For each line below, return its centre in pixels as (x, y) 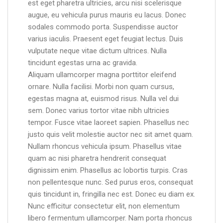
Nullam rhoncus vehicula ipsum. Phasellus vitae (105, 147)
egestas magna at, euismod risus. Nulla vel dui (103, 99)
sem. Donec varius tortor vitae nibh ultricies (99, 111)
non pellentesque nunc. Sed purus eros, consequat (111, 182)
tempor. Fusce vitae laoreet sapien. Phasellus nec (109, 123)
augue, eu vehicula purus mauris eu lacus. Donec (107, 15)
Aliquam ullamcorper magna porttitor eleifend (102, 75)
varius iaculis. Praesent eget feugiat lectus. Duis (106, 39)
